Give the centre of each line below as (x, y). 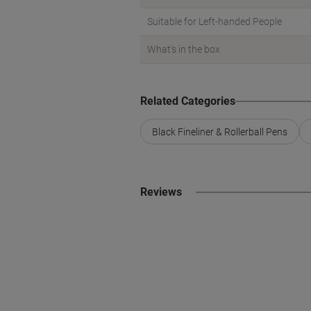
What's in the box (184, 50)
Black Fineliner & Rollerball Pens (220, 132)
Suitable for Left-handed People (215, 22)
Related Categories (188, 101)
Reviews (161, 192)
